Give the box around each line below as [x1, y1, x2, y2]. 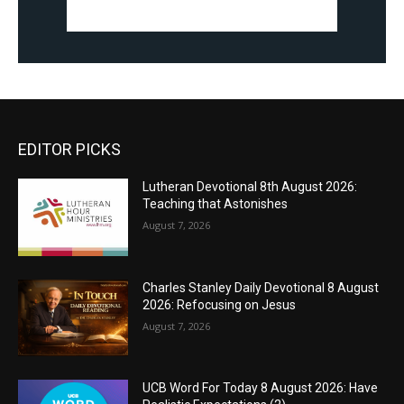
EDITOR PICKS [18, 140, 121, 160]
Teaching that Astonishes [142, 197, 289, 212]
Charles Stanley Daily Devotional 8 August [142, 280, 380, 295]
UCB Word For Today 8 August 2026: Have [142, 381, 379, 396]
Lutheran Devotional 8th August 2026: [142, 179, 358, 195]
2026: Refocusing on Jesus [142, 297, 297, 312]
